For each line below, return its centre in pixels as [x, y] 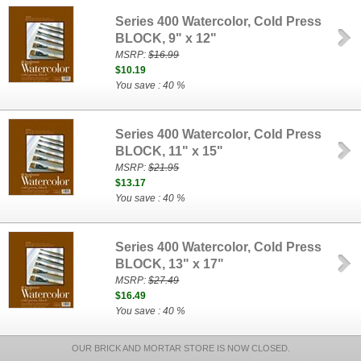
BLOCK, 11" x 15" [170, 151]
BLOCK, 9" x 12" [166, 38]
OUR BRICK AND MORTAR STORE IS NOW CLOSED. [180, 348]
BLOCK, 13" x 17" [170, 264]
